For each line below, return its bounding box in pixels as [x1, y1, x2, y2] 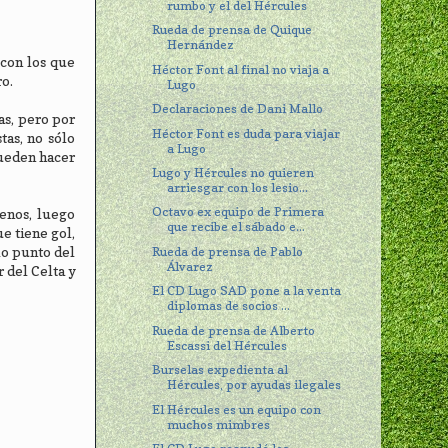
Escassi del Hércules [167, 337, 288, 353]
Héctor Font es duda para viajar [152, 125, 341, 141]
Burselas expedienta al [152, 362, 289, 378]
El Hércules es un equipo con [152, 401, 322, 417]
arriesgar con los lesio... [167, 180, 309, 196]
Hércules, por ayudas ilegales [167, 377, 342, 393]
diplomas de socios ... [167, 298, 291, 314]
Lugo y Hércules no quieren [152, 165, 315, 181]
